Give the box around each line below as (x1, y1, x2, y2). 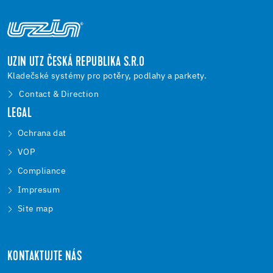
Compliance (18, 167, 66, 176)
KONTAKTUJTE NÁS (7, 250, 82, 264)
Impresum (18, 186, 60, 195)
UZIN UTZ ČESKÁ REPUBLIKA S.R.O (7, 56, 144, 70)
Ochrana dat (18, 129, 66, 138)
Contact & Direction (19, 90, 99, 99)
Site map (18, 205, 54, 214)
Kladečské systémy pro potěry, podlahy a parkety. (7, 72, 207, 81)
